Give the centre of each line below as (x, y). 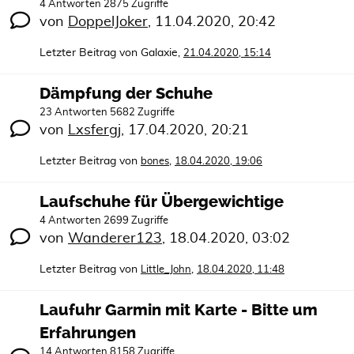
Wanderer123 (115, 239)
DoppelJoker (108, 22)
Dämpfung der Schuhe (126, 94)
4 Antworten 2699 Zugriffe (104, 221)
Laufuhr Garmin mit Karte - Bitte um (179, 310)
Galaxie (159, 53)
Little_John (166, 270)
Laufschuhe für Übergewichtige (162, 202)
